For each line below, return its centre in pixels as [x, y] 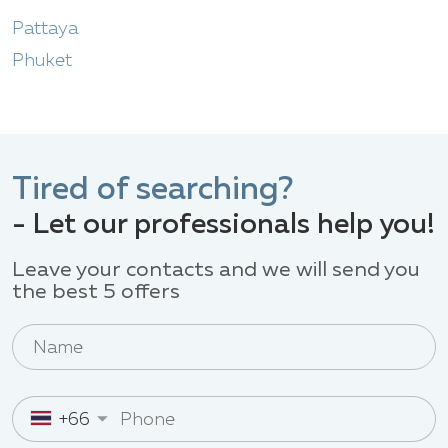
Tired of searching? [153, 189]
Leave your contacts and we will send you [216, 270]
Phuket [42, 60]
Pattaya [45, 28]
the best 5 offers [96, 292]
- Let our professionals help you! [223, 224]
